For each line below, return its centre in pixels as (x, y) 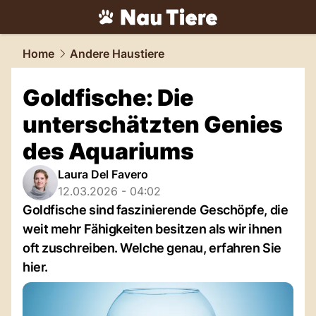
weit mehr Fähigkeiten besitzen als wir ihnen (152, 229)
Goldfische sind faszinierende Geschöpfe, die (156, 210)
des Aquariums (108, 151)
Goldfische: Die (108, 98)
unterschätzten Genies (153, 124)
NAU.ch (104, 34)
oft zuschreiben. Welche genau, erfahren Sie (152, 248)
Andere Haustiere (117, 54)
